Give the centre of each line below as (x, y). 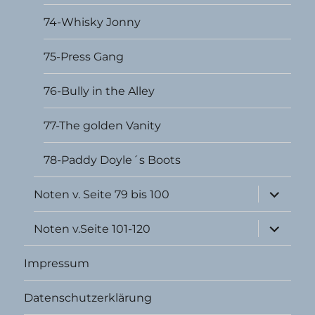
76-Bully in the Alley (99, 91)
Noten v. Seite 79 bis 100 (102, 194)
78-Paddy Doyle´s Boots (112, 160)
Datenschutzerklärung (88, 297)
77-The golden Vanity (103, 125)
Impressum (57, 263)
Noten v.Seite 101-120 (92, 229)
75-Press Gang (84, 56)
